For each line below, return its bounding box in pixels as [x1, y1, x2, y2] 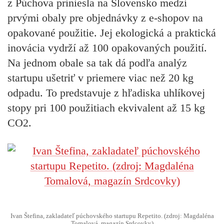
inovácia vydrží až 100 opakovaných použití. [7, 41, 207, 54]
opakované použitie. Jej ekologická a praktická [7, 26, 216, 39]
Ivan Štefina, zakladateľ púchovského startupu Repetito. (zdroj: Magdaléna [10, 212, 214, 220]
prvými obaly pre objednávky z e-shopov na [7, 11, 203, 24]
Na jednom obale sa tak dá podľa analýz [7, 56, 187, 69]
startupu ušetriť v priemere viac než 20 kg [7, 71, 193, 84]
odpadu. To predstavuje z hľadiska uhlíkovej [7, 86, 205, 99]
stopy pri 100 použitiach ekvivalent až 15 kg [7, 101, 205, 114]
